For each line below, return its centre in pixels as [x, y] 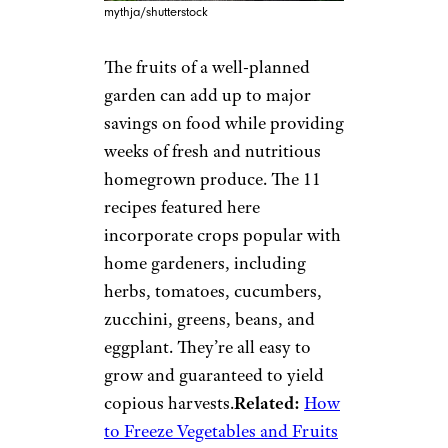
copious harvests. [169, 403]
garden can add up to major [207, 95]
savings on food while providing [224, 123]
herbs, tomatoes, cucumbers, [213, 291]
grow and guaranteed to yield [214, 375]
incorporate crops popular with [222, 235]
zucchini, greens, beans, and [209, 319]
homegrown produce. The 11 [212, 179]
